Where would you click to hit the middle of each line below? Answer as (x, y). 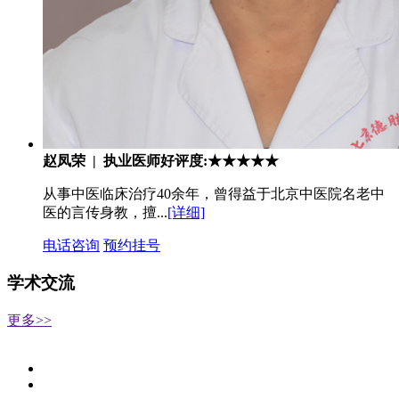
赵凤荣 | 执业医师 (102, 160)
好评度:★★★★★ (220, 160)
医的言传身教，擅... (105, 212)
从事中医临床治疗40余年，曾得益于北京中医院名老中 (214, 193)
